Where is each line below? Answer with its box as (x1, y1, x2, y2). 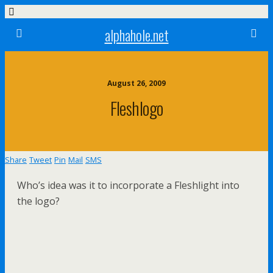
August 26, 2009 (107, 78, 166, 88)
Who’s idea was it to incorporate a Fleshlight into (17, 179, 239, 192)
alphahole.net (104, 24, 169, 46)
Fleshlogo (110, 95, 163, 121)
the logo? (17, 194, 60, 208)
